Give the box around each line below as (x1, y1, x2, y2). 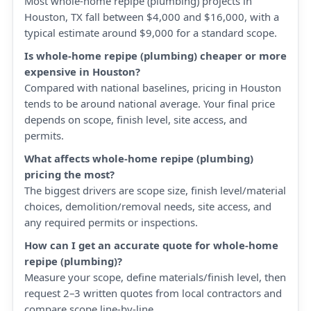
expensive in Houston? (24, 65, 140, 78)
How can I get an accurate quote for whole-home (24, 238, 278, 252)
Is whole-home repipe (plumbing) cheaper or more (24, 49, 287, 62)
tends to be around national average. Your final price (24, 96, 275, 110)
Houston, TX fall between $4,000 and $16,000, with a (24, 10, 279, 24)
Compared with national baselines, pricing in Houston (24, 81, 281, 94)
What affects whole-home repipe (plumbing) (24, 151, 253, 165)
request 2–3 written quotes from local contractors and (24, 286, 282, 300)
